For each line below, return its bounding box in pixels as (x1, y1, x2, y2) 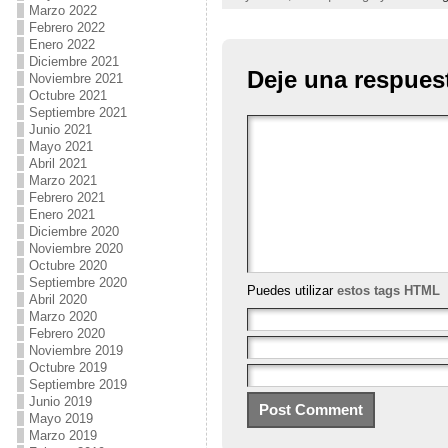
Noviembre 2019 (28, 343, 123, 358)
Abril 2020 (28, 292, 87, 307)
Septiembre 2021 (28, 105, 127, 120)
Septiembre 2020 (28, 275, 127, 290)
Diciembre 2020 (28, 224, 119, 239)
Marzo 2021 (28, 173, 97, 188)
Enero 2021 (28, 207, 95, 222)
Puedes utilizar (246, 282, 337, 298)
